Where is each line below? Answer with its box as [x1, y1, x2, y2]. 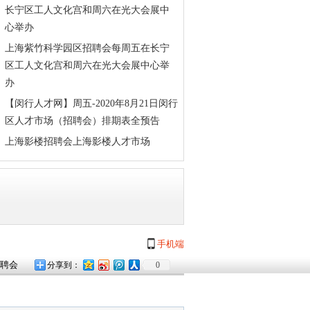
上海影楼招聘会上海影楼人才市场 [5, 136, 150, 147]
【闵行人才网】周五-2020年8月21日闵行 [5, 98, 178, 109]
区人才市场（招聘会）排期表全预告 [5, 116, 160, 126]
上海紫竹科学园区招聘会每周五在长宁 [5, 43, 170, 53]
